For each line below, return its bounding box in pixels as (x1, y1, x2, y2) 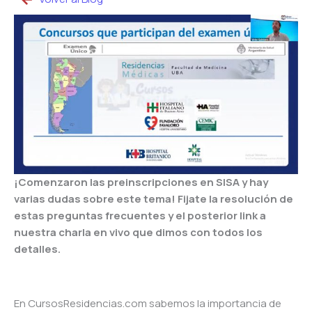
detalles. (14, 242, 61, 257)
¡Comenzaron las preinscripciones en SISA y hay (14, 175, 268, 190)
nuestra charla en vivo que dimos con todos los (14, 225, 263, 240)
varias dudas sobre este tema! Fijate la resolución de (14, 192, 293, 207)
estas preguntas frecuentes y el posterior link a (14, 208, 266, 224)
